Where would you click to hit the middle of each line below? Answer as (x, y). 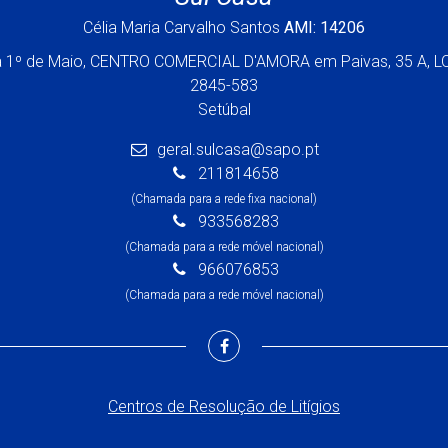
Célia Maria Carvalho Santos (183, 27)
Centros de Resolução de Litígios (224, 406)
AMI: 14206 (324, 27)
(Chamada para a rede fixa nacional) (224, 198)
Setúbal (224, 109)
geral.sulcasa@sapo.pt (238, 149)
